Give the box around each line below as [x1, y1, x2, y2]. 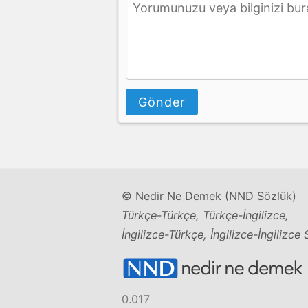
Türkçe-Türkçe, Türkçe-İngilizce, [122, 208, 289, 222]
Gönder [138, 94, 186, 109]
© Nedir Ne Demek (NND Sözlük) [122, 188, 296, 203]
